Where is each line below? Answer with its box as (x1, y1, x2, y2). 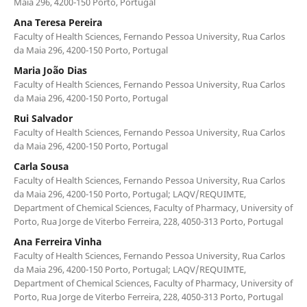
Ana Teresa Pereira (13, 15, 102, 29)
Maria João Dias (13, 63, 87, 77)
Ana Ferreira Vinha (13, 234, 101, 248)
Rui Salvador (13, 111, 73, 125)
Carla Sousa (13, 159, 69, 173)
